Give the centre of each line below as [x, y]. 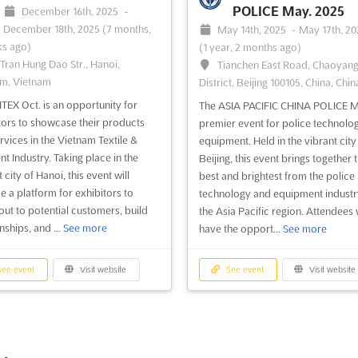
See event [244, 270]
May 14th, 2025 [253, 30]
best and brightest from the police [276, 176]
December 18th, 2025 [52, 29]
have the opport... [241, 229]
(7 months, [126, 29]
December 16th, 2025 [72, 12]
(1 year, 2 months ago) [250, 48]
